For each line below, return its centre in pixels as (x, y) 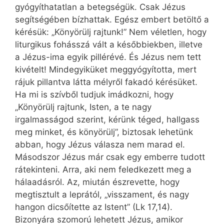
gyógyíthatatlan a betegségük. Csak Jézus (100, 7)
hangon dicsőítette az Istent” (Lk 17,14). (94, 207)
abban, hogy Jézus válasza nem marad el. (100, 145)
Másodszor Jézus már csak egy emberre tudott (110, 157)
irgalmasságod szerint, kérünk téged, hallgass (107, 120)
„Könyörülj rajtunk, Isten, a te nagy (83, 107)
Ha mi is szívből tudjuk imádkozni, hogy (94, 95)
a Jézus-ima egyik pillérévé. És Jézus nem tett (108, 57)
